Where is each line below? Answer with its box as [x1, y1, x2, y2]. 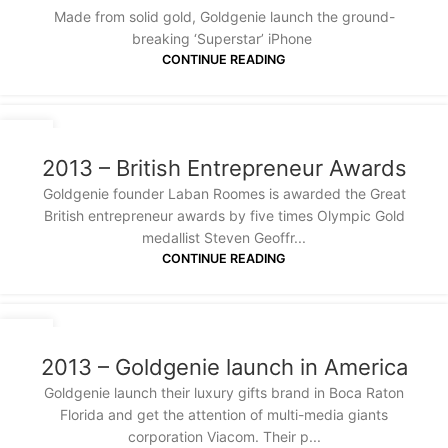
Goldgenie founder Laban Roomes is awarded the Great [42, 184, 406, 202]
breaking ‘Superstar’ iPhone [132, 29, 316, 47]
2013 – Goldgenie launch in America [40, 354, 408, 381]
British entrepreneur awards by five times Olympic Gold [43, 206, 405, 224]
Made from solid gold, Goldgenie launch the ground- [53, 7, 395, 25]
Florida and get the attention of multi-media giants [60, 406, 388, 424]
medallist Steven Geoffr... [142, 228, 306, 246]
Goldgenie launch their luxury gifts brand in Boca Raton [44, 384, 404, 402]
